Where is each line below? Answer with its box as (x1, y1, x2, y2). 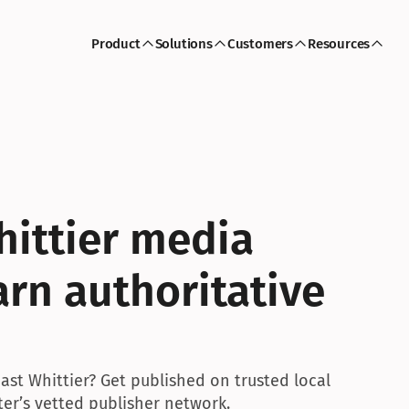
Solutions (154, 36, 213, 52)
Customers (226, 36, 293, 52)
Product (90, 36, 141, 52)
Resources (308, 36, 371, 52)
